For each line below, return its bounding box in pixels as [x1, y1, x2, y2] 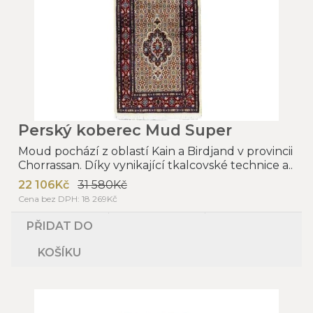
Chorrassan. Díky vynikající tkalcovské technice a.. [18, 158, 293, 172]
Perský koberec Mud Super [18, 120, 232, 139]
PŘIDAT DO [26, 219, 93, 233]
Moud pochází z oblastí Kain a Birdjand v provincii [18, 144, 293, 158]
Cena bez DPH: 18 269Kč [18, 193, 117, 204]
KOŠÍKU [38, 245, 82, 259]
